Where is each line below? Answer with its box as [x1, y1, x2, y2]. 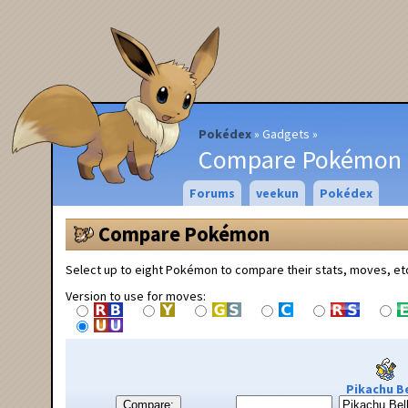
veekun [255, 185, 299, 201]
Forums [189, 185, 235, 201]
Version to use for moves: [66, 287, 206, 304]
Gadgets [262, 125, 310, 142]
